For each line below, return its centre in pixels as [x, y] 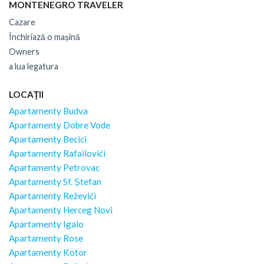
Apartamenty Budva [48, 110]
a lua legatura [34, 66]
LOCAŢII [26, 94]
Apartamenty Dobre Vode [60, 125]
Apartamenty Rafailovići [57, 153]
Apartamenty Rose [46, 238]
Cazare [22, 22]
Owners [24, 51]
